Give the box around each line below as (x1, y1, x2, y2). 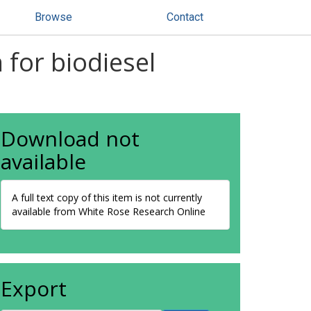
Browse (35, 10, 72, 24)
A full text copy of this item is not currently (12, 191, 202, 204)
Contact (167, 10, 203, 24)
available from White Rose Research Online (12, 205, 205, 218)
